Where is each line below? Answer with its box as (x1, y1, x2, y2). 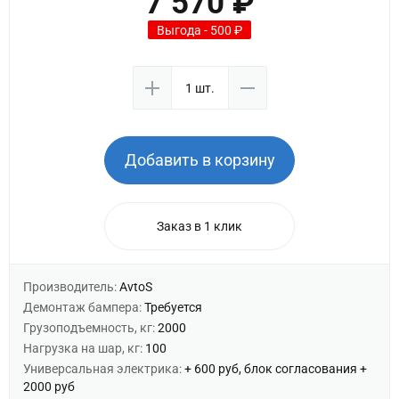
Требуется (144, 300, 202, 314)
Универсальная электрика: (23, 362, 184, 376)
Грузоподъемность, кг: (23, 321, 158, 335)
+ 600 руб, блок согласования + (184, 362, 367, 376)
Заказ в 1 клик (157, 219, 242, 233)
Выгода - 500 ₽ (157, 23, 242, 37)
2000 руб (23, 379, 75, 394)
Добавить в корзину (124, 151, 275, 169)
